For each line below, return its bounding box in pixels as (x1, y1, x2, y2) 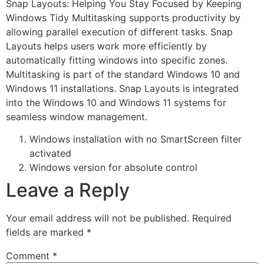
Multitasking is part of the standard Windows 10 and (6, 68, 240, 80)
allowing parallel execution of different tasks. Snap (6, 25, 233, 38)
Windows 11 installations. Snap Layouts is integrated (6, 82, 239, 94)
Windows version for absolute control (29, 161, 197, 174)
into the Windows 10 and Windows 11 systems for (6, 96, 226, 108)
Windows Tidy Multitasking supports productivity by (6, 11, 240, 24)
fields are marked (6, 226, 87, 239)
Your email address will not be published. (6, 212, 189, 225)
